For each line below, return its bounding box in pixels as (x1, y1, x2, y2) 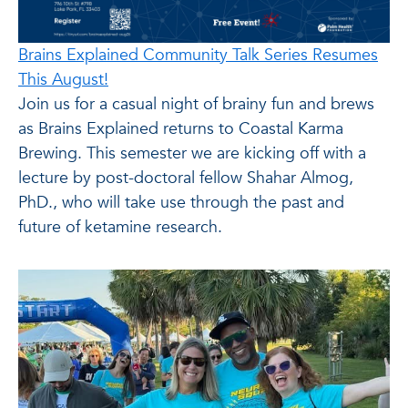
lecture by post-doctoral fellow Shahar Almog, (18, 166, 353, 189)
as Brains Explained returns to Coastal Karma (18, 117, 343, 140)
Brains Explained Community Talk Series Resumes (18, 43, 378, 66)
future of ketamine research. (18, 215, 222, 239)
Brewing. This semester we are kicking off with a (18, 141, 366, 165)
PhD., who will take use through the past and (18, 190, 344, 214)
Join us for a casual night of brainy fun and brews (18, 92, 374, 116)
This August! (18, 67, 108, 91)
